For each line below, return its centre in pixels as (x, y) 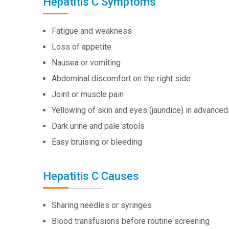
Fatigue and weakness (92, 31)
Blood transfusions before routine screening (131, 221)
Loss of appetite (82, 47)
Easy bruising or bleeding (97, 142)
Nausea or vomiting (86, 63)
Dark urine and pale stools (98, 126)
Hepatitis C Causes (91, 176)
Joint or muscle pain (88, 94)
